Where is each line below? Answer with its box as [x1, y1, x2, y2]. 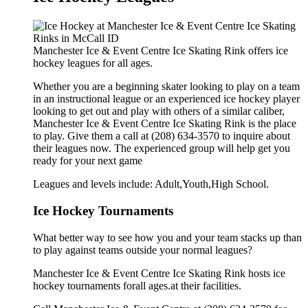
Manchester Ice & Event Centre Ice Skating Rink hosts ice [33, 267, 285, 279]
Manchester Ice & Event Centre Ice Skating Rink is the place [33, 118, 296, 130]
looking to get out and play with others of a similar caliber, [33, 105, 285, 118]
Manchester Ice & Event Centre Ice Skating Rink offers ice [33, 45, 288, 57]
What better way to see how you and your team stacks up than [33, 231, 302, 243]
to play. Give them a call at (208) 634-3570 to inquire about [33, 130, 290, 142]
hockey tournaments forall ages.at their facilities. [33, 279, 241, 291]
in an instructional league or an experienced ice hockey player [33, 93, 300, 105]
